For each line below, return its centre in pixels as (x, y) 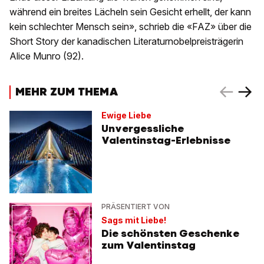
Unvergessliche (143, 129)
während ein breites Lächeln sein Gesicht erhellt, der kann (130, 12)
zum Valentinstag (148, 245)
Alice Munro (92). (47, 56)
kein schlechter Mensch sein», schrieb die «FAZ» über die (131, 27)
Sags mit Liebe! (134, 220)
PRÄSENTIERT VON (136, 207)
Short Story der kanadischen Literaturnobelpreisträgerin (126, 42)
